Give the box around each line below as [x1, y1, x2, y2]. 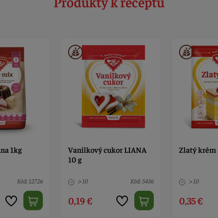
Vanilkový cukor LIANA [68, 145, 147, 155]
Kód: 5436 [130, 177, 154, 185]
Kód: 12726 [17, 177, 43, 185]
